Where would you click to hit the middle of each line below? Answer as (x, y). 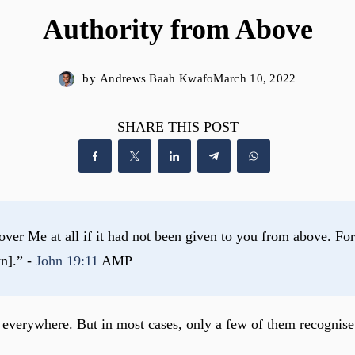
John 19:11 (67, 260)
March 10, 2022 (255, 78)
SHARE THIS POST (177, 127)
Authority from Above (177, 29)
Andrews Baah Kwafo (157, 78)
